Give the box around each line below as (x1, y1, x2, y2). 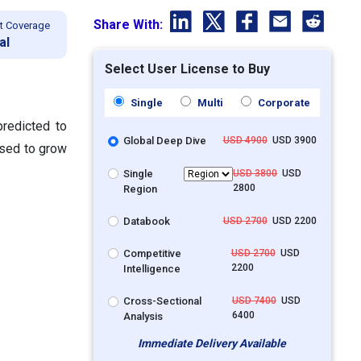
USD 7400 (231, 295, 276, 307)
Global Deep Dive (123, 135, 207, 147)
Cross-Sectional (123, 295, 202, 308)
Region (123, 182, 158, 195)
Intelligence (123, 263, 181, 276)
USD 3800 (233, 167, 278, 179)
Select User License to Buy (104, 61, 270, 77)
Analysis (123, 310, 164, 323)
